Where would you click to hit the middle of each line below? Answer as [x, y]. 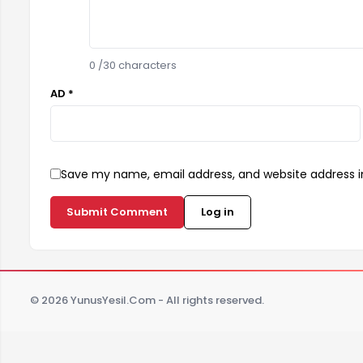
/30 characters [136, 65]
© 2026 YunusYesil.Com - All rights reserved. [147, 301]
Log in [218, 211]
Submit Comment [117, 211]
